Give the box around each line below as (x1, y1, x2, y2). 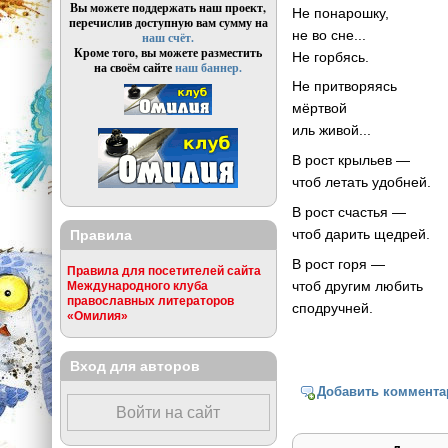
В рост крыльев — (292, 152, 411, 169)
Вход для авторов (69, 357, 200, 374)
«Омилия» (66, 309, 128, 323)
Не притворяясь (292, 78, 398, 95)
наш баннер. (175, 59, 243, 77)
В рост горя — (292, 255, 386, 272)
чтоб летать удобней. (292, 174, 432, 191)
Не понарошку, (292, 4, 390, 21)
